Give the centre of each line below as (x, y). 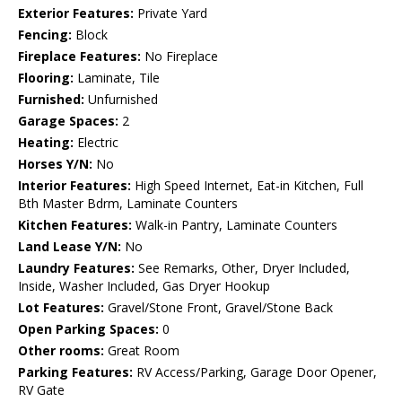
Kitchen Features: (75, 225)
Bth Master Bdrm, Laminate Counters (128, 204)
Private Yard (170, 13)
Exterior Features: (76, 13)
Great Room (142, 351)
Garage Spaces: (68, 121)
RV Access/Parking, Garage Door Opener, (255, 372)
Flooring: (46, 78)
